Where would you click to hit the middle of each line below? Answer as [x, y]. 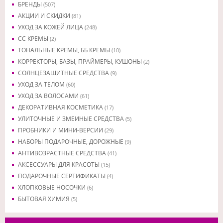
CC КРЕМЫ [34, 39]
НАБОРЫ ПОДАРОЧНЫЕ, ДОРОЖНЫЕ [71, 142]
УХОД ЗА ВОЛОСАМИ [49, 96]
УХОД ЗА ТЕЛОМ [42, 84]
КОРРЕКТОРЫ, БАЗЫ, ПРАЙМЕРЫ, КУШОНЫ [81, 61]
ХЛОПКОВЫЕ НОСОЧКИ [53, 187]
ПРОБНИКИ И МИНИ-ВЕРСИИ [61, 130]
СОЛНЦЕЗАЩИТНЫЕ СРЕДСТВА [64, 73]
